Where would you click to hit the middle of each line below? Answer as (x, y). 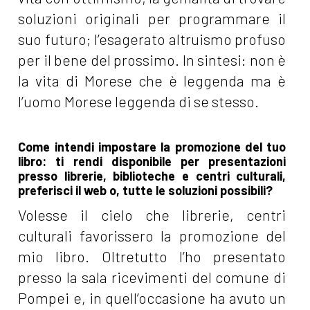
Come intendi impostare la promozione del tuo (152, 146)
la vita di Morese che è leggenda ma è (152, 80)
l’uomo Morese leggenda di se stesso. (139, 101)
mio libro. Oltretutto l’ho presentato (152, 256)
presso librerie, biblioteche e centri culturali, (152, 175)
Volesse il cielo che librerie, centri (152, 215)
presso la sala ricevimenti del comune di (152, 277)
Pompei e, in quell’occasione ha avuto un (152, 298)
